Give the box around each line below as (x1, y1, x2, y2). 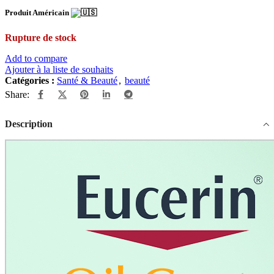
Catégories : (5, 75, 54, 86)
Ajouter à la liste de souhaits (5, 64, 113, 75)
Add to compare (5, 53, 67, 64)
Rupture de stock (5, 32, 76, 43)
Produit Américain (5, 8, 71, 18)
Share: (5, 89, 29, 100)
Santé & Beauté (57, 75, 117, 86)
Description (5, 118, 53, 129)
